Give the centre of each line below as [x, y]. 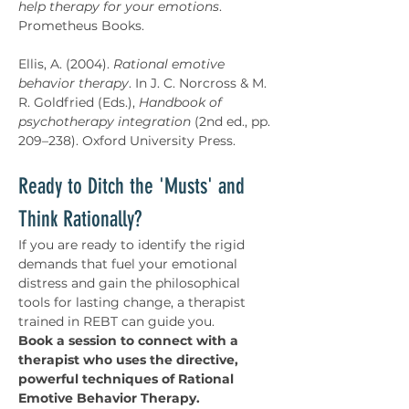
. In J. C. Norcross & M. [199, 83]
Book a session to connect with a [130, 341]
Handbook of [182, 102]
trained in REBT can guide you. [118, 321]
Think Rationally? [80, 219]
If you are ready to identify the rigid [133, 245]
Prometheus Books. [81, 26]
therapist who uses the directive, [130, 360]
